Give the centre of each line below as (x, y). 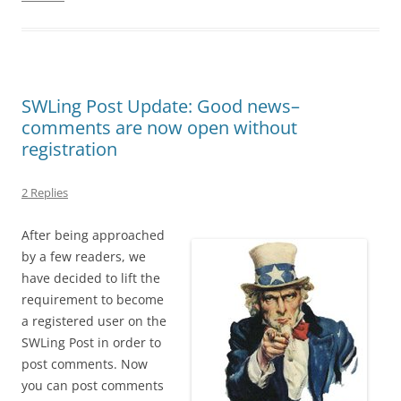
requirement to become (93, 300)
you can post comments (93, 386)
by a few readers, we (84, 257)
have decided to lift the (91, 278)
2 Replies (45, 193)
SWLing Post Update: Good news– (161, 107)
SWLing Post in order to (91, 343)
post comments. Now (85, 364)
